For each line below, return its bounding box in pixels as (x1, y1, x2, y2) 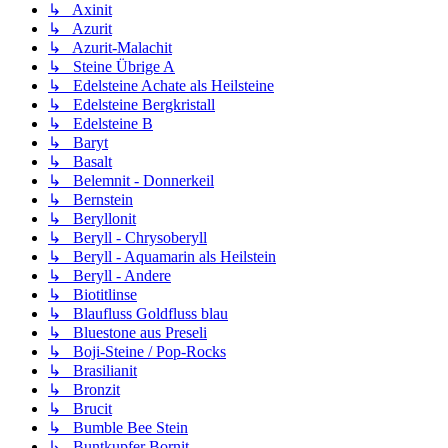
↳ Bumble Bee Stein (48, 419, 188, 437)
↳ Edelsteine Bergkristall (48, 96, 215, 114)
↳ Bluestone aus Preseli (48, 324, 207, 342)
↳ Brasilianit (48, 362, 137, 380)
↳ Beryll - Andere (48, 267, 171, 285)
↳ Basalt (48, 153, 112, 171)
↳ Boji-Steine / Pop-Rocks (48, 343, 226, 361)
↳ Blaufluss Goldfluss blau (48, 305, 228, 323)
